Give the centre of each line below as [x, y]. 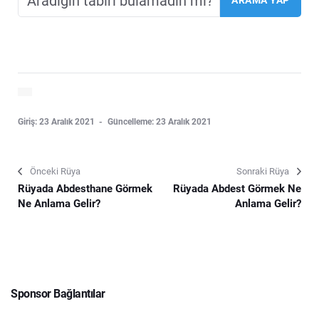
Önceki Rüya [55, 171]
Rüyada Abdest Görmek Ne [237, 188]
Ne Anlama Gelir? [59, 203]
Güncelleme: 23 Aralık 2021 [159, 121]
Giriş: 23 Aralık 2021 [57, 121]
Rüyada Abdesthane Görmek [85, 188]
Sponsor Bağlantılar [58, 293]
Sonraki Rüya [263, 171]
